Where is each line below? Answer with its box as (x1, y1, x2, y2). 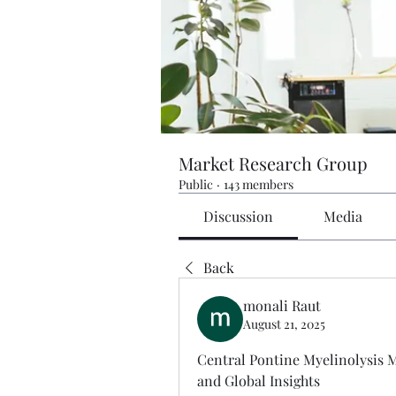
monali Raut (243, 295, 321, 315)
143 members (224, 175, 293, 193)
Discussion (203, 206, 274, 225)
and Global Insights (197, 370, 320, 390)
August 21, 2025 (243, 315, 325, 332)
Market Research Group (179, 150, 368, 175)
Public (179, 175, 213, 193)
